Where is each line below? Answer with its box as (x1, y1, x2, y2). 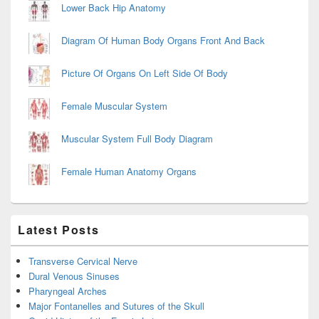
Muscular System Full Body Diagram (61, 131, 213, 145)
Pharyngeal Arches (28, 283, 107, 298)
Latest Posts (18, 221, 100, 238)
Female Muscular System (61, 98, 167, 113)
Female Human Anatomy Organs (61, 164, 197, 178)
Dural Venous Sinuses (28, 268, 120, 283)
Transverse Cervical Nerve (28, 253, 137, 268)
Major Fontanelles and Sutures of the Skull (28, 298, 204, 313)
